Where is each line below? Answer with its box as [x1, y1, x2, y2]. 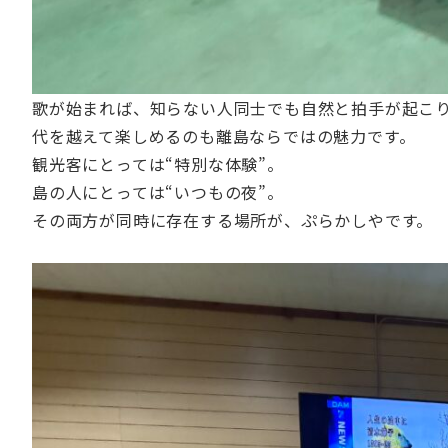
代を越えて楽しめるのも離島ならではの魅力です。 [32, 124, 416, 149]
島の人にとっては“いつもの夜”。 [32, 180, 284, 205]
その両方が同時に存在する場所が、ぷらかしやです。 [32, 208, 434, 233]
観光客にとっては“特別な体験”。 [32, 152, 284, 177]
